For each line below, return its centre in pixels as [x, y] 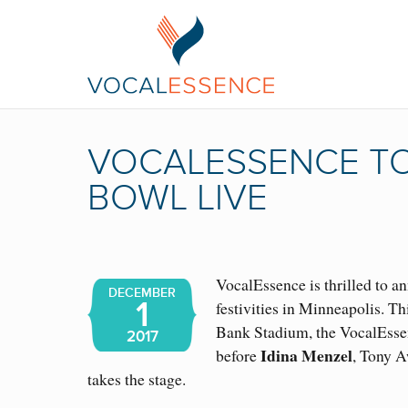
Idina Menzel [307, 355]
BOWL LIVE [178, 199]
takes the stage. [137, 378]
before [239, 355]
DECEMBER [142, 292]
